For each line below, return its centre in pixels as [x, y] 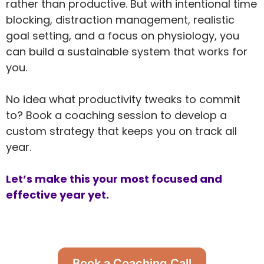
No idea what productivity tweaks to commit [123, 99]
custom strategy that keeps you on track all [121, 131]
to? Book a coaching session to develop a [116, 115]
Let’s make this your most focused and [114, 179]
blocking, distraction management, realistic [120, 20]
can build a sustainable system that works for [127, 52]
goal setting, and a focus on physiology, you [123, 36]
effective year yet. [57, 195]
